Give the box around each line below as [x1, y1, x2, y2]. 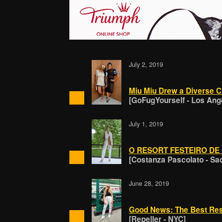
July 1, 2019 [128, 119, 163, 129]
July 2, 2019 [128, 59, 163, 69]
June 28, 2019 [128, 178, 169, 188]
